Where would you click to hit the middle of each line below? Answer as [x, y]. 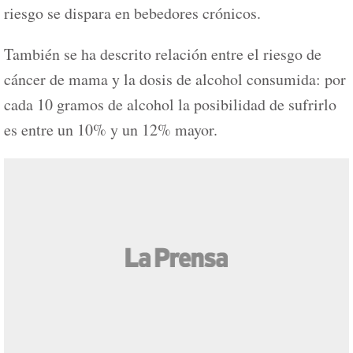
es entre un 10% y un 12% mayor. [111, 129]
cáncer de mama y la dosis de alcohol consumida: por [175, 79]
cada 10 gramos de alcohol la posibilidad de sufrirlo [170, 104]
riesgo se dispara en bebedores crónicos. [132, 13]
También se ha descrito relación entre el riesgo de [163, 54]
